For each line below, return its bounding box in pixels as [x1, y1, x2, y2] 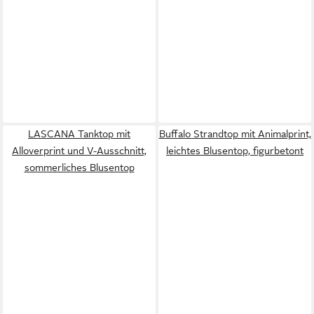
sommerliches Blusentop [24, 161, 135, 173]
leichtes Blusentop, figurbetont [166, 144, 303, 156]
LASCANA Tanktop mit [28, 128, 130, 139]
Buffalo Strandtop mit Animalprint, [158, 128, 311, 139]
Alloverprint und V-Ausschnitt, [12, 144, 146, 156]
